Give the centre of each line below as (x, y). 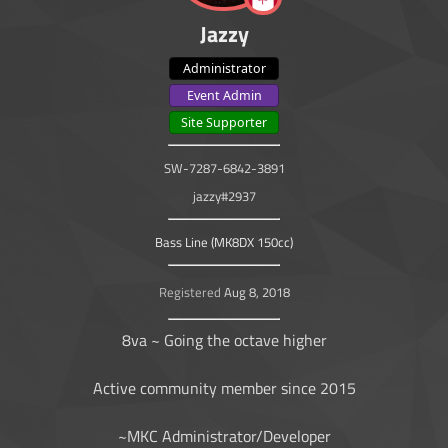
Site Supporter (224, 123)
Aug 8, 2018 (256, 292)
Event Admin (224, 96)
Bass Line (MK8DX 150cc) (224, 242)
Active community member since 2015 (224, 388)
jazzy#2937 (224, 196)
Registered (189, 292)
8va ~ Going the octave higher (224, 340)
